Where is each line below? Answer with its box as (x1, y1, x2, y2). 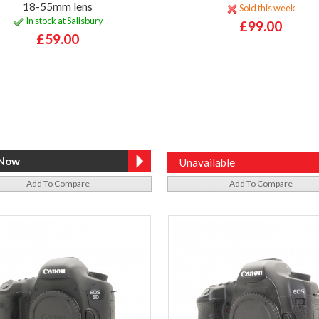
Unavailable (178, 155, 235, 169)
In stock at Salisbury (23, 15, 103, 27)
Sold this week (237, 2, 296, 14)
